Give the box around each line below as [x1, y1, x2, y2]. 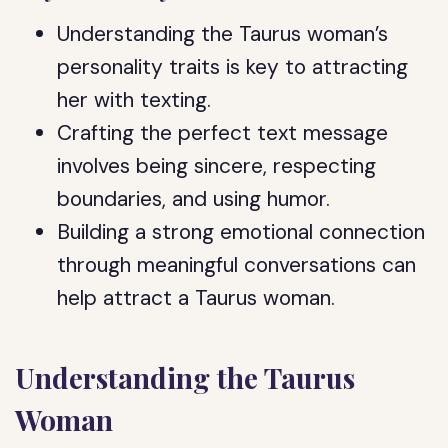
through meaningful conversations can [57, 251, 417, 279]
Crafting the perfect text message [57, 119, 389, 147]
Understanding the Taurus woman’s [57, 20, 389, 48]
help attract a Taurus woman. [57, 284, 336, 312]
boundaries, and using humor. [57, 185, 331, 213]
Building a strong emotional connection [57, 218, 426, 246]
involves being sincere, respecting [57, 152, 377, 180]
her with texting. [57, 86, 212, 114]
